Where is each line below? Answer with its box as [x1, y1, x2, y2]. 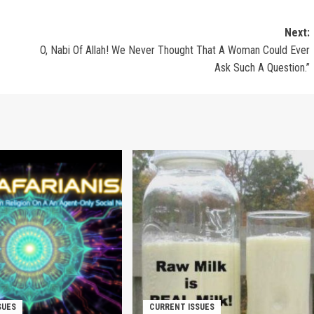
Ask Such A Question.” [214, 60, 310, 74]
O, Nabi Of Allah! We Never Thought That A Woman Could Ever [39, 43, 310, 57]
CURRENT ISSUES [149, 301, 214, 312]
